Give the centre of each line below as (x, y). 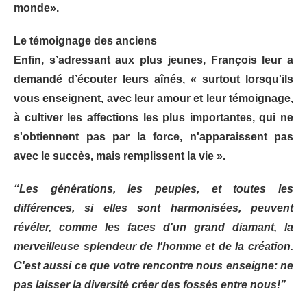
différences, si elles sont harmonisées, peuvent (153, 208)
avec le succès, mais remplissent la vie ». (120, 156)
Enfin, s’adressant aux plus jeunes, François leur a (153, 60)
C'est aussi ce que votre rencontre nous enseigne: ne (153, 265)
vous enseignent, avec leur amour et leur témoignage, (153, 98)
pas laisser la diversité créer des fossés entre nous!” (150, 284)
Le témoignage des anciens (85, 40)
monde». (36, 8)
